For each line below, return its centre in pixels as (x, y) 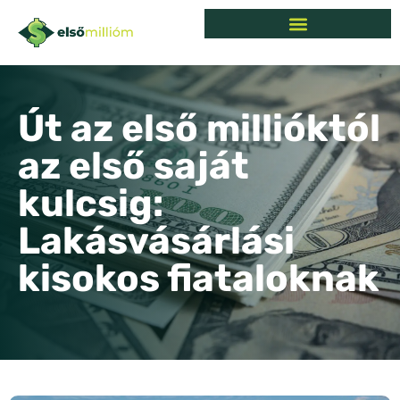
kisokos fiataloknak (199, 278)
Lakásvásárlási (156, 241)
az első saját (133, 166)
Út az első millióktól (199, 128)
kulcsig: (91, 203)
